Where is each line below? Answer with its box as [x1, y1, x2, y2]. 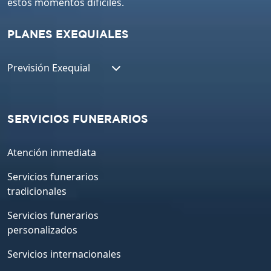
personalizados [7, 223, 77, 237]
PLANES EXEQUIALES [7, 30, 129, 41]
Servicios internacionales [7, 247, 121, 261]
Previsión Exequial [7, 61, 90, 75]
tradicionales [7, 184, 67, 198]
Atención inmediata [7, 146, 96, 160]
